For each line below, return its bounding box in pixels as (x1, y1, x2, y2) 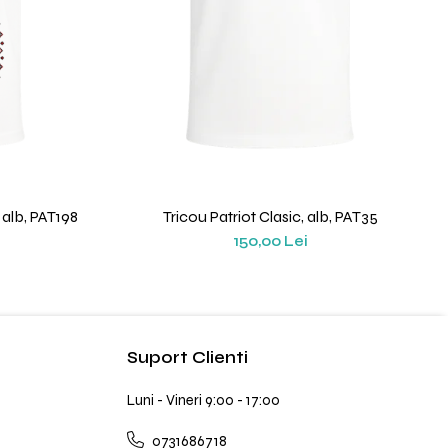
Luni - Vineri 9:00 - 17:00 (127, 391, 280, 410)
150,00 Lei (233, 232, 308, 251)
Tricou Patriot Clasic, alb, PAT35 (163, 207, 378, 227)
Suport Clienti (127, 347, 248, 369)
